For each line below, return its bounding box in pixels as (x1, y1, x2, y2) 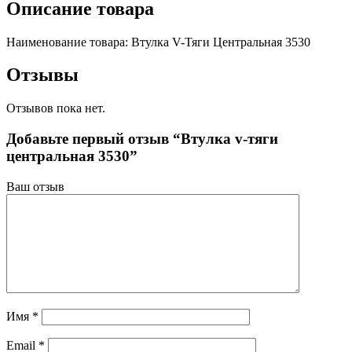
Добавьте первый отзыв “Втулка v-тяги (6, 130, 278, 148)
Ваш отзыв (6, 179, 64, 193)
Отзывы (6, 64, 79, 86)
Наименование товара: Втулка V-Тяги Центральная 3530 (6, 35, 310, 49)
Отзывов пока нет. (6, 101, 105, 115)
